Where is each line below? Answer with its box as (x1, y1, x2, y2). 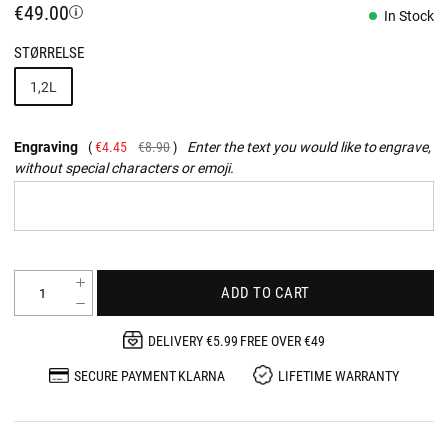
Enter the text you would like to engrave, (187, 136, 432, 156)
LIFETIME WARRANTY (278, 365, 400, 385)
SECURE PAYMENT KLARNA (73, 365, 226, 385)
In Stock (384, 6, 434, 25)
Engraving (14, 136, 78, 156)
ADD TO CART (221, 282, 310, 303)
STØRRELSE (14, 42, 84, 62)
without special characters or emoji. (14, 157, 234, 177)
